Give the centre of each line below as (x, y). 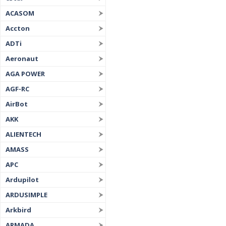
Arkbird (18, 210)
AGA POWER (25, 74)
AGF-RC (17, 89)
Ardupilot (22, 180)
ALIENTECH (23, 134)
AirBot (17, 104)
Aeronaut (22, 59)
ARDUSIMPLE (26, 195)
